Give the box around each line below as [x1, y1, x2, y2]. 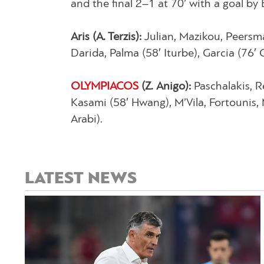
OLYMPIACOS [71, 80, 138, 93]
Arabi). [71, 113, 103, 126]
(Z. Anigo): [138, 80, 191, 93]
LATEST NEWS [25, 170, 137, 187]
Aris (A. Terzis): [71, 31, 141, 43]
